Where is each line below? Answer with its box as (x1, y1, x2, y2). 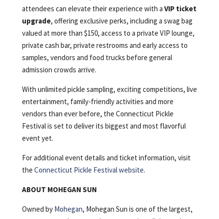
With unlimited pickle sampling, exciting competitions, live (22, 84, 197, 94)
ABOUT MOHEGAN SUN (22, 184, 98, 194)
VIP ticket (164, 3, 197, 13)
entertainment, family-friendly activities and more (22, 96, 174, 106)
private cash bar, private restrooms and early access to (22, 40, 188, 50)
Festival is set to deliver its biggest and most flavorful (22, 121, 186, 131)
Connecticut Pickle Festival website (34, 165, 144, 175)
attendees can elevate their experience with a (22, 3, 164, 13)
